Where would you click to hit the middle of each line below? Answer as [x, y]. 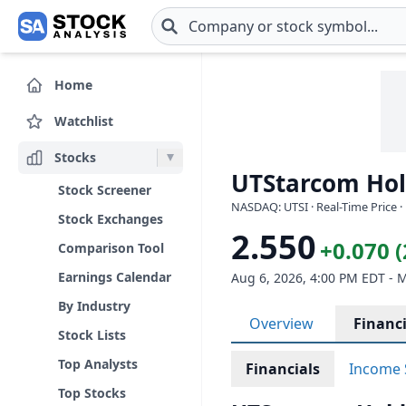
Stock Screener [105, 190]
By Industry [94, 306]
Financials [283, 369]
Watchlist [84, 121]
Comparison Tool [111, 248]
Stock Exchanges [111, 219]
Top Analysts [98, 364]
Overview [281, 324]
